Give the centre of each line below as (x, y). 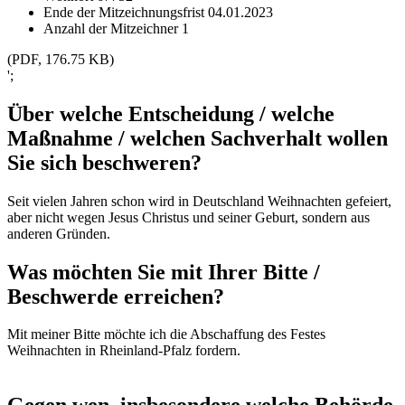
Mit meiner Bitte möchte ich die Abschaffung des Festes (166, 334)
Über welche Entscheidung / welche (171, 113)
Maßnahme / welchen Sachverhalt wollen (198, 138)
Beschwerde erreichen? (116, 296)
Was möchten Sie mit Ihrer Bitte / (164, 272)
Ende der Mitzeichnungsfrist (126, 12)
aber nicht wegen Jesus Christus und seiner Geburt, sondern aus (188, 217)
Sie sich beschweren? (104, 162)
